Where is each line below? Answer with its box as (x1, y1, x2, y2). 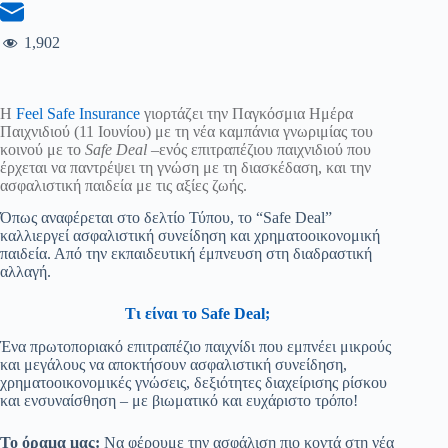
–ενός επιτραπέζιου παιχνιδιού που (147, 140, 371, 158)
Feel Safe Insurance (16, 104, 140, 122)
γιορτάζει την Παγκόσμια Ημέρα (140, 104, 353, 122)
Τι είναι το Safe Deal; (124, 305, 270, 323)
